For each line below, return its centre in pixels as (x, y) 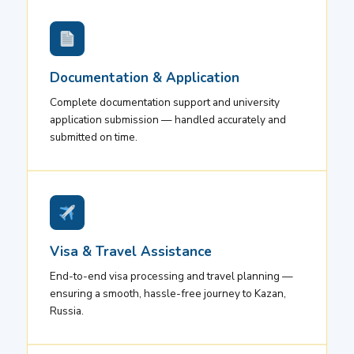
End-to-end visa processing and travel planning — (171, 277)
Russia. (67, 311)
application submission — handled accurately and (168, 120)
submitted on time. (94, 137)
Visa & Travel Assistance (131, 252)
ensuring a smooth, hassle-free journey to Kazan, (168, 294)
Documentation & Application (145, 78)
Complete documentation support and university (165, 103)
